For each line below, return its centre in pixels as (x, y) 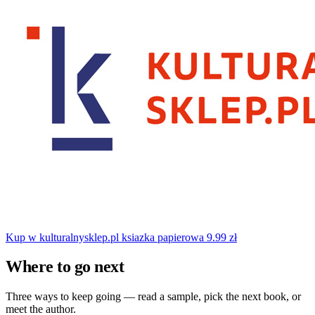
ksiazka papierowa (163, 237)
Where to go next (65, 267)
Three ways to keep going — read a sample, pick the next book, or (153, 297)
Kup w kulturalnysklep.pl (62, 237)
